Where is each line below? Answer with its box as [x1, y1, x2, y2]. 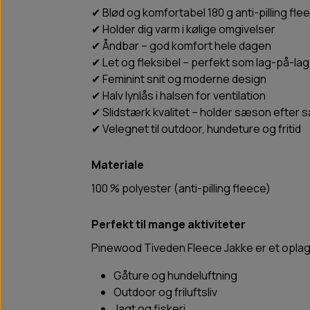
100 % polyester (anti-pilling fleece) [91, 181, 271, 197]
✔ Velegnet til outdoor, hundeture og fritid [91, 121, 301, 137]
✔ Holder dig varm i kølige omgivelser [91, 21, 275, 37]
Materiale [91, 157, 144, 173]
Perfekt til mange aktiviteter [91, 217, 246, 232]
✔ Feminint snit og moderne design [91, 71, 266, 87]
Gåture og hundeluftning [113, 268, 237, 284]
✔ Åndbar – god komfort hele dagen [91, 38, 271, 54]
